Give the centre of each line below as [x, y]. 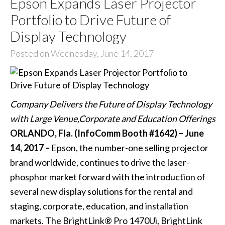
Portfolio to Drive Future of [90, 19]
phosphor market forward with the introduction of [107, 177]
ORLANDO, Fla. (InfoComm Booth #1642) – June [107, 133]
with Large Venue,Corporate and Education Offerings [113, 119]
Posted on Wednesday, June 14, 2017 [82, 53]
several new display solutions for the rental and [101, 192]
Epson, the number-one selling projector [130, 148]
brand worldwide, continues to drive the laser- [99, 162]
